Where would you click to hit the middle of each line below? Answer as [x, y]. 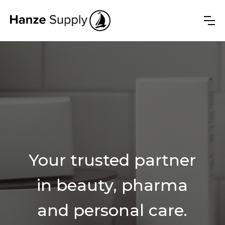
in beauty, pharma [113, 185]
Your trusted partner [113, 160]
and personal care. [113, 210]
